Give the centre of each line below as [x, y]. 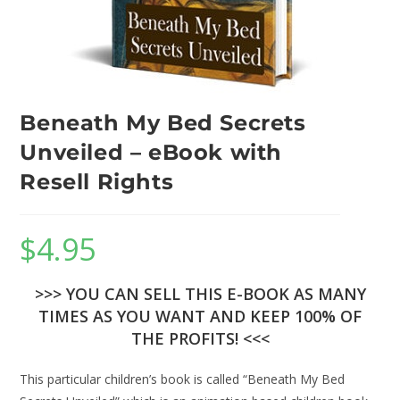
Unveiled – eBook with [151, 152]
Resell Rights [97, 182]
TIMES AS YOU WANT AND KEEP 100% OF [200, 316]
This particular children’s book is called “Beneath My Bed [183, 379]
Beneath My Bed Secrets [163, 123]
